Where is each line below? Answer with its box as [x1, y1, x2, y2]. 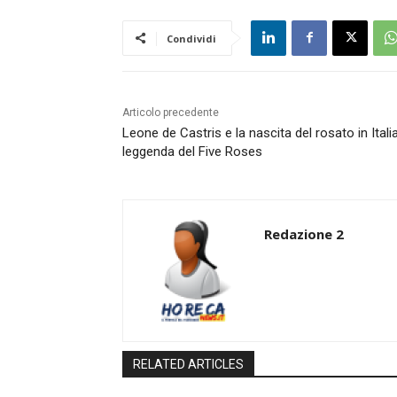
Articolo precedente [122, 105, 219, 119]
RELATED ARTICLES [133, 356, 244, 371]
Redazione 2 [264, 224, 344, 243]
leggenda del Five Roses [122, 143, 262, 160]
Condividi [167, 31, 216, 45]
